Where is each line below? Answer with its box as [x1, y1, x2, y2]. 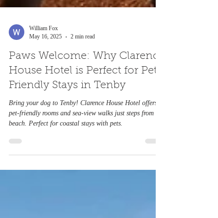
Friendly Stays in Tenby [9, 104, 126, 114]
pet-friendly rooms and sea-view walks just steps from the [9, 133, 164, 140]
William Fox [29, 48, 58, 55]
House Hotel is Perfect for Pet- [9, 89, 163, 100]
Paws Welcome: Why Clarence [9, 74, 164, 85]
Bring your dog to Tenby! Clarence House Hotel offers [9, 123, 157, 130]
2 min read [71, 56, 95, 63]
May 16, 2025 [29, 56, 62, 63]
